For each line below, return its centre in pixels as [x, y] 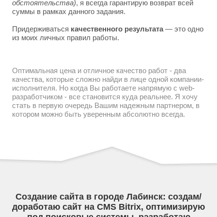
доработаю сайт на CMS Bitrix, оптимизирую [108, 207]
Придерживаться [41, 29]
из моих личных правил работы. [66, 38]
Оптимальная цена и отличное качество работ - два [99, 70]
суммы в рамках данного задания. [69, 11]
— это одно [183, 29]
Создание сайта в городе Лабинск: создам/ [108, 197]
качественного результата [117, 29]
